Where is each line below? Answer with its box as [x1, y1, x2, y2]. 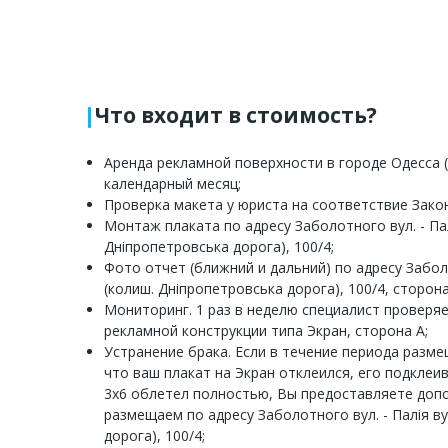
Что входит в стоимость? [95, 100, 377, 129]
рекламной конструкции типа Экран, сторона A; [104, 320, 428, 340]
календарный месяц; [104, 173, 241, 193]
